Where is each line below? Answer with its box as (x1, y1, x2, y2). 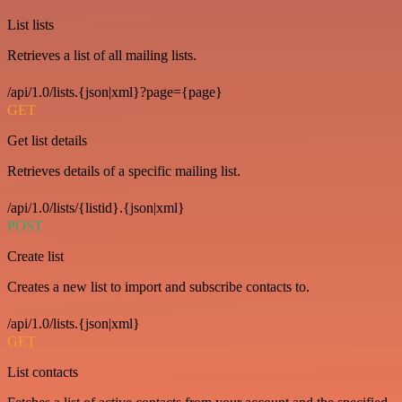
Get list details (7, 133, 87, 148)
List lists (7, 17, 54, 32)
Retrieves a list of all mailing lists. (7, 48, 197, 63)
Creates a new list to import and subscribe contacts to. (7, 279, 310, 294)
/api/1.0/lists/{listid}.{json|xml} (7, 200, 185, 215)
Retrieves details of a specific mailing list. (7, 163, 240, 179)
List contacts (7, 364, 78, 380)
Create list (7, 249, 64, 264)
